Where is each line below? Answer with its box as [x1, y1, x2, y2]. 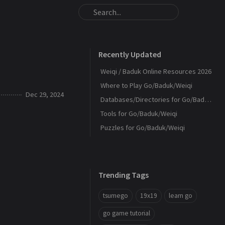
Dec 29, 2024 [26, 89, 64, 99]
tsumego [103, 191, 128, 200]
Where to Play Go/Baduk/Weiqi [100, 81, 192, 90]
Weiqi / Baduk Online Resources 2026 [100, 67, 211, 76]
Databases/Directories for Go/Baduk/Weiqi [204, 95, 211, 104]
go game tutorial [103, 209, 150, 218]
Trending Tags [98, 170, 149, 180]
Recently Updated [98, 49, 161, 59]
